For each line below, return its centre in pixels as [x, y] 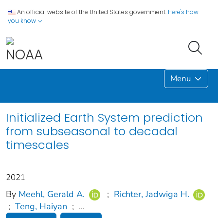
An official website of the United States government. [92, 12]
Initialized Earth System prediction [104, 117]
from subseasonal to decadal [92, 131]
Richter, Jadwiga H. [151, 194]
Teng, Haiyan [41, 207]
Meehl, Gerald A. [52, 194]
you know [23, 21]
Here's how [183, 12]
